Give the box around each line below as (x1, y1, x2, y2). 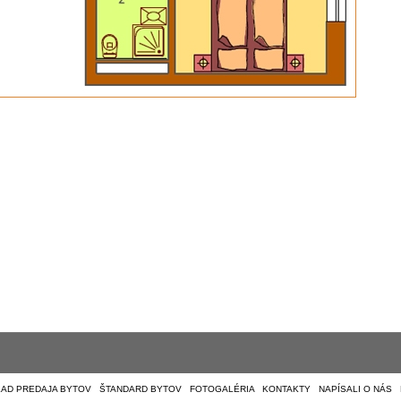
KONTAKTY (262, 384, 311, 394)
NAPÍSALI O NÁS (319, 384, 392, 394)
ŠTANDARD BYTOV (99, 384, 182, 394)
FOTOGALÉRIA (190, 384, 254, 394)
